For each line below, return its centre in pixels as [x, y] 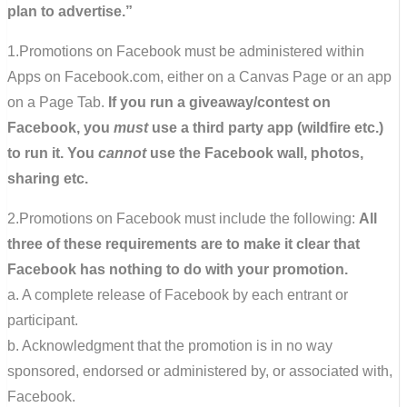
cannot [122, 153]
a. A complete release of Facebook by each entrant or [178, 294]
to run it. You [53, 153]
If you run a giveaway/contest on [219, 102]
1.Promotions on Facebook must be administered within [186, 51]
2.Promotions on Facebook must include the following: [183, 218]
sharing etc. [48, 178]
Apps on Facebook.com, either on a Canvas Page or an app [199, 76]
